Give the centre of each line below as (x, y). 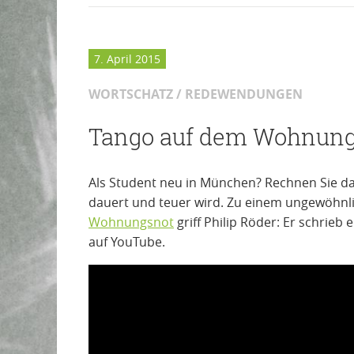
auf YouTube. (127, 241)
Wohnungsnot (131, 222)
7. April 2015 (128, 59)
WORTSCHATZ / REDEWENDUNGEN (196, 94)
